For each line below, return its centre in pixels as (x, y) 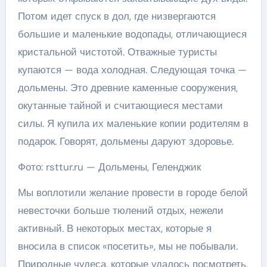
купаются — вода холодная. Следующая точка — (132, 69)
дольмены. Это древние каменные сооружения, (128, 87)
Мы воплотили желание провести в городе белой (133, 192)
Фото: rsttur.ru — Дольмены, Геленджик (109, 167)
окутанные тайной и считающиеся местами (120, 105)
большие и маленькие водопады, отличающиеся (132, 34)
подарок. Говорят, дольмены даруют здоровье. (127, 141)
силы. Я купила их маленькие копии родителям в (133, 123)
